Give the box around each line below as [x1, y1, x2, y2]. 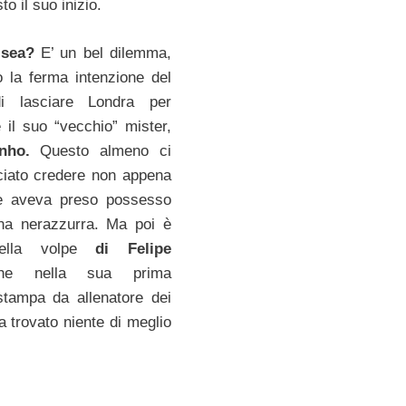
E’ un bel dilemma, [34, 43, 171, 62]
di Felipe [95, 239, 171, 257]
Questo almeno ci [29, 141, 171, 159]
